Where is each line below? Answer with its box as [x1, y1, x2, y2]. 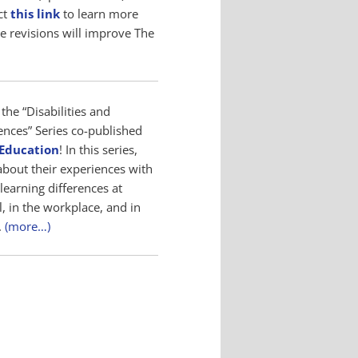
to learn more [60, 5, 138, 22]
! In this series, [59, 141, 137, 157]
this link [10, 5, 60, 22]
